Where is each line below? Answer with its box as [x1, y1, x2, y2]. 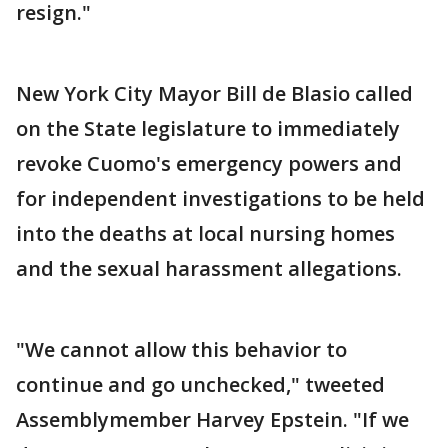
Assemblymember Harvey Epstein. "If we [16, 406, 409, 433]
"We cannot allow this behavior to [16, 336, 347, 363]
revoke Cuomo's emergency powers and [16, 150, 402, 177]
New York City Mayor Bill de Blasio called [16, 80, 413, 107]
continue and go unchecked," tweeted [16, 371, 385, 398]
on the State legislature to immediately [16, 115, 400, 142]
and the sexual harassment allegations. [16, 255, 402, 282]
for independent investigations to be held [16, 185, 425, 212]
